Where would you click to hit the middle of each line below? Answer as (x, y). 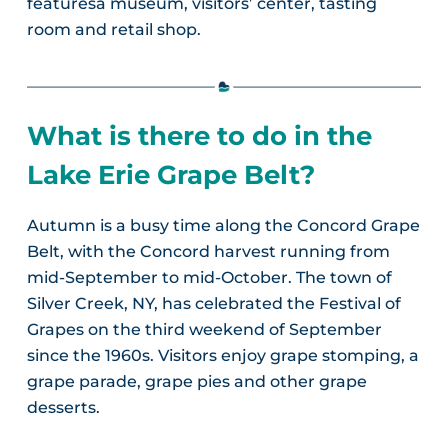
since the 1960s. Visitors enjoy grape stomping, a (222, 355)
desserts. (63, 407)
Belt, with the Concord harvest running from (208, 251)
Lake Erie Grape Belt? (170, 175)
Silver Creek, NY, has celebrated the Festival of (213, 303)
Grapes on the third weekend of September (204, 329)
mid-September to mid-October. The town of (209, 277)
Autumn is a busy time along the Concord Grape (223, 225)
